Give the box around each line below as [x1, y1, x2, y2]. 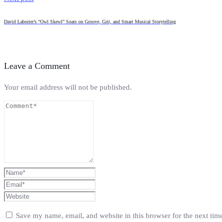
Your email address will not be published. [4, 83, 132, 91]
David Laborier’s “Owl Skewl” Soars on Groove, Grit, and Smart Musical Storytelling [4, 19, 176, 25]
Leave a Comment [4, 61, 70, 71]
